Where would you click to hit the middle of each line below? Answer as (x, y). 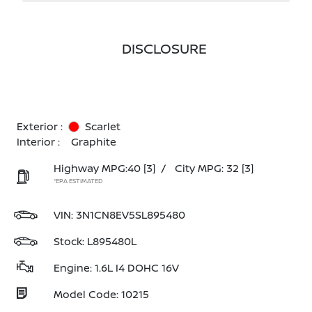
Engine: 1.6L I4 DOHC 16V (116, 268)
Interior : (38, 142)
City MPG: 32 (207, 168)
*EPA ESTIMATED (78, 181)
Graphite (94, 142)
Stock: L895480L (95, 241)
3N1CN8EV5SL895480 (131, 215)
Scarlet (103, 126)
